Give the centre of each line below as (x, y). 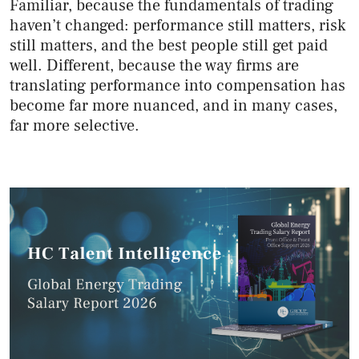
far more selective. (75, 126)
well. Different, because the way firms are (154, 66)
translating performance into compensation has (177, 86)
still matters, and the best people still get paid (169, 46)
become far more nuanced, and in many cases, (173, 106)
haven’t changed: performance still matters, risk (177, 26)
